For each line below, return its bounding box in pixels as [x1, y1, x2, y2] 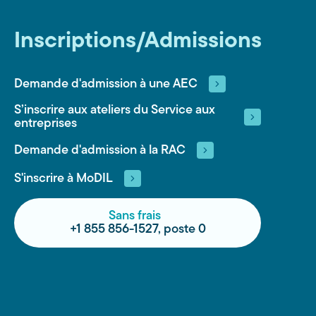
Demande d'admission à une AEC [14, 77, 197, 91]
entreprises [14, 117, 77, 130]
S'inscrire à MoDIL [14, 171, 113, 186]
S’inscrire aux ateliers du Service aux [14, 104, 215, 117]
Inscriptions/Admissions [14, 30, 262, 53]
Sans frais [109, 209, 161, 223]
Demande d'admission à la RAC [14, 143, 186, 157]
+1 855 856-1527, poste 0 [69, 223, 206, 236]
